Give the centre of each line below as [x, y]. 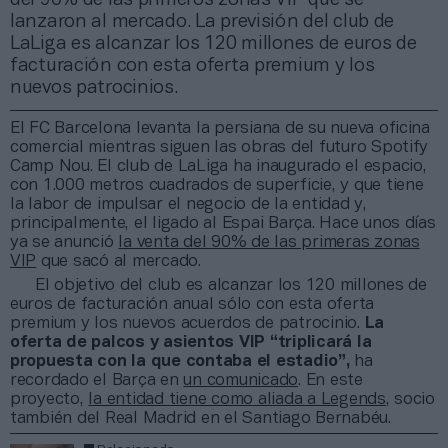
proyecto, [49, 399]
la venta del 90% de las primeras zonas [269, 242]
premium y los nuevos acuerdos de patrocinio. [187, 323]
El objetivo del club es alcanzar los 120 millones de [231, 285]
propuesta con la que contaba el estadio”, [180, 361]
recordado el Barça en [97, 380]
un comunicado [241, 380]
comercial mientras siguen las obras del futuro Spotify [219, 147]
